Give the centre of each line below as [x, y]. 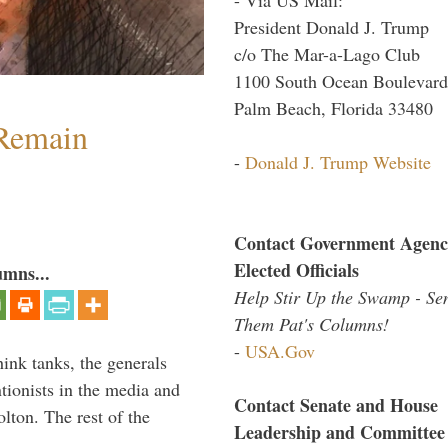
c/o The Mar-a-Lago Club [327, 53]
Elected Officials [296, 269]
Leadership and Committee [339, 431]
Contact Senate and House [336, 404]
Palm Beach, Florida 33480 [333, 107]
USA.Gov [280, 350]
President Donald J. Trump [331, 26]
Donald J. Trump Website [338, 161]
